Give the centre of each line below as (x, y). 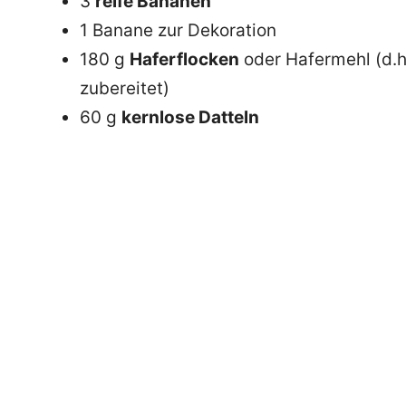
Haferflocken (184, 59)
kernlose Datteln (190, 117)
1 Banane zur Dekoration (178, 30)
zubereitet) (125, 88)
